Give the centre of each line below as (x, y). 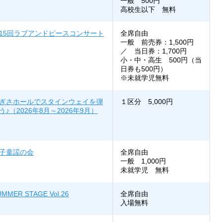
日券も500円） (144, 69)
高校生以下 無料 (148, 10)
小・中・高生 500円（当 (161, 60)
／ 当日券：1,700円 (154, 51)
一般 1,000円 (143, 161)
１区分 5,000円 (147, 102)
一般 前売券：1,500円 (161, 42)
